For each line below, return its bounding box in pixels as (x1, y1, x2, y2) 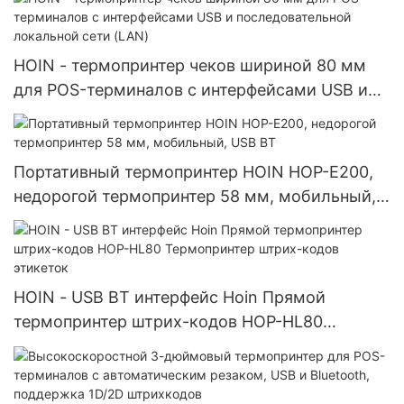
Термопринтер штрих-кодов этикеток (14, 336, 316, 356)
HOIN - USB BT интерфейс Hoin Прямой (14, 288, 326, 308)
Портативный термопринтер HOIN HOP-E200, (14, 161, 373, 181)
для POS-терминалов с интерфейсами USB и (14, 79, 368, 99)
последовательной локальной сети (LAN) (14, 104, 344, 124)
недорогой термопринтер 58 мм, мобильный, (14, 186, 376, 206)
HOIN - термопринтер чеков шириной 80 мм (14, 55, 366, 75)
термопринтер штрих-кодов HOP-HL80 (14, 312, 323, 332)
